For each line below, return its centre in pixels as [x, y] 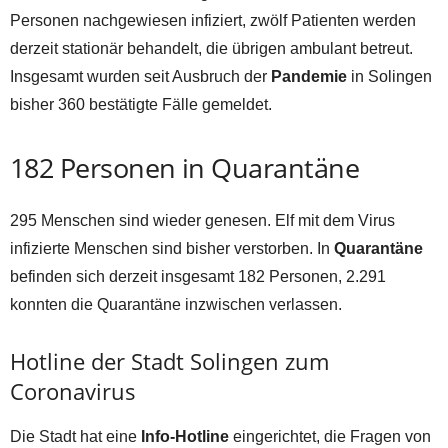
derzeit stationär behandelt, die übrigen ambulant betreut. [211, 48]
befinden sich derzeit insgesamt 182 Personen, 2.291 [198, 276]
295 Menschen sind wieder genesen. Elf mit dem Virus [202, 220]
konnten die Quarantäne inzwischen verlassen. [176, 304]
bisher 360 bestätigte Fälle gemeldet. [141, 104]
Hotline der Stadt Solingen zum [169, 360]
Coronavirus [73, 390]
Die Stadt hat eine [75, 436]
